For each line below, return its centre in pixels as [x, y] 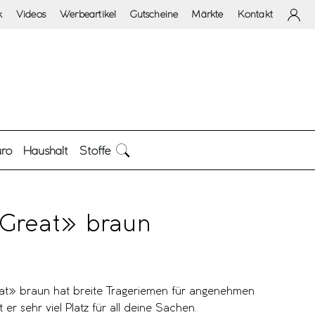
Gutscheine [154, 14]
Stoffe [95, 150]
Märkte [208, 14]
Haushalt [46, 150]
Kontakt [255, 14]
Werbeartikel [88, 14]
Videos [31, 14]
